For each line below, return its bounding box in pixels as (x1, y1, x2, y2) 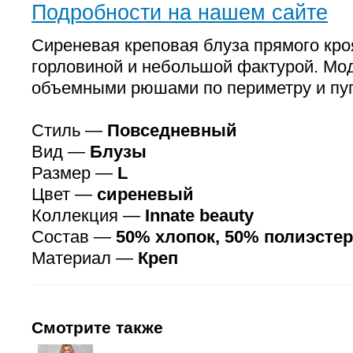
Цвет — (32, 184, 97, 204)
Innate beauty (145, 206, 254, 225)
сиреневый (97, 184, 194, 204)
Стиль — (32, 121, 107, 140)
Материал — (32, 248, 138, 268)
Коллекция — (32, 206, 145, 225)
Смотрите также (32, 318, 163, 336)
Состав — (32, 227, 116, 247)
